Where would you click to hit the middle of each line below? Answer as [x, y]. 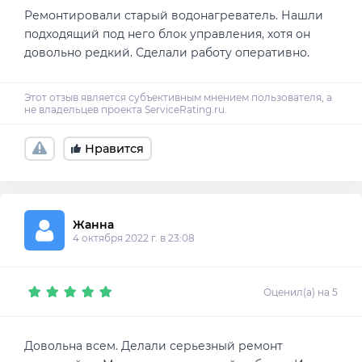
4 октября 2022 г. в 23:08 [134, 238]
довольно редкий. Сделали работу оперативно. [167, 53]
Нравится [114, 148]
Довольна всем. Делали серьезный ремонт [154, 346]
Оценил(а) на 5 [301, 292]
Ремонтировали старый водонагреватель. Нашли [174, 16]
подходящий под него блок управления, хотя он [167, 34]
